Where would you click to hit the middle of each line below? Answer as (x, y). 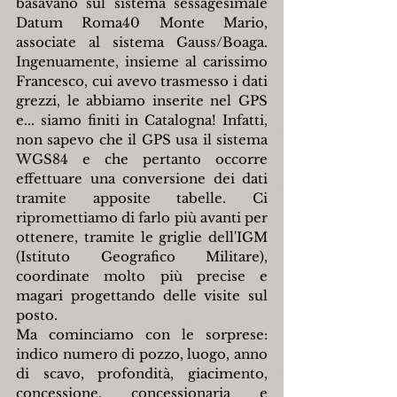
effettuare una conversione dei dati (142, 179)
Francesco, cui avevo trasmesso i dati (142, 82)
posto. (37, 315)
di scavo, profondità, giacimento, (142, 374)
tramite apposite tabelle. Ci (142, 198)
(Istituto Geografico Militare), (142, 257)
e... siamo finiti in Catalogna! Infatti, (142, 121)
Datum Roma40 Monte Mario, (142, 23)
